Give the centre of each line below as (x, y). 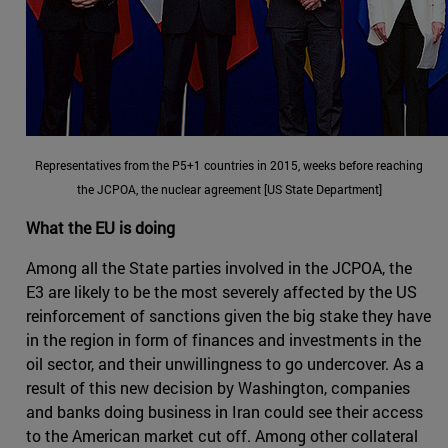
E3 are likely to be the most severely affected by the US (221, 292)
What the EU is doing (100, 228)
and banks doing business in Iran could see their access (224, 412)
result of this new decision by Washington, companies (218, 388)
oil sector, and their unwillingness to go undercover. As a (225, 364)
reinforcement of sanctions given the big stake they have (228, 316)
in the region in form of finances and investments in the (223, 340)
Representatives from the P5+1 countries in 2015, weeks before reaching (229, 165)
